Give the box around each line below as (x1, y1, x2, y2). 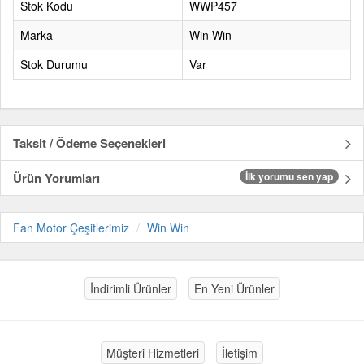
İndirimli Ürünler (89, 280, 171, 297)
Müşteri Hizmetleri (106, 344, 199, 361)
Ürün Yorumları (13, 169, 100, 187)
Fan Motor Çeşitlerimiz (13, 219, 129, 236)
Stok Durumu (20, 56, 88, 72)
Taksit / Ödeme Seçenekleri (13, 134, 166, 152)
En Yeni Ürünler (193, 280, 275, 297)
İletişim (222, 344, 258, 361)
